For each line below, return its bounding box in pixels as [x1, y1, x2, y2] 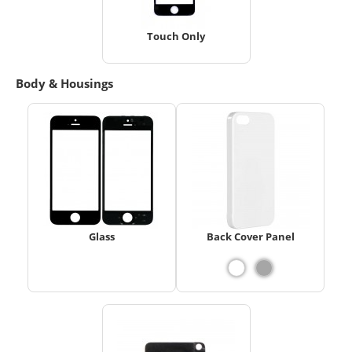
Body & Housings [16, 75, 113, 92]
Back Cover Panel [206, 229, 295, 244]
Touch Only [147, 29, 205, 44]
